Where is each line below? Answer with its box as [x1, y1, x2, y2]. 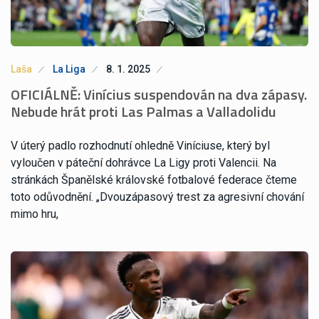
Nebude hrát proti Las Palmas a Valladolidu [11, 100, 276, 123]
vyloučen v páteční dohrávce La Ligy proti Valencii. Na [11, 156, 276, 170]
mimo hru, [11, 207, 58, 221]
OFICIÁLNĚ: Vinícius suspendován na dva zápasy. [11, 83, 307, 106]
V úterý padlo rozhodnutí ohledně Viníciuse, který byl [11, 139, 270, 153]
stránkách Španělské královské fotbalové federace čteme [11, 173, 297, 187]
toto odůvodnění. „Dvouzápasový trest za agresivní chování [11, 190, 304, 204]
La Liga [53, 63, 85, 75]
